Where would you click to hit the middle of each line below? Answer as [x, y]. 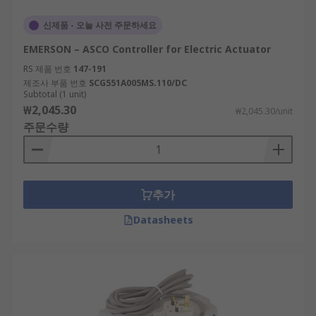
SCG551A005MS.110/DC [138, 83]
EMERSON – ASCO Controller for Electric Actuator [147, 49]
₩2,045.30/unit [264, 111]
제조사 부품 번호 [55, 83]
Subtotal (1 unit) [55, 94]
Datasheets [163, 220]
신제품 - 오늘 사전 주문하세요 [100, 25]
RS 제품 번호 [47, 69]
